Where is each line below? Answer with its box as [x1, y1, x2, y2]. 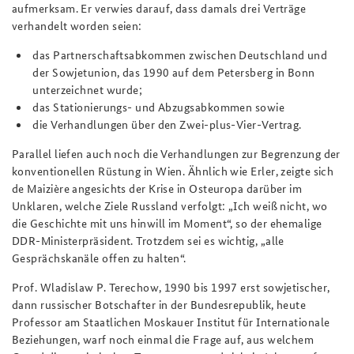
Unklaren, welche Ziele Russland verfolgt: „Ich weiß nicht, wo [12, 197, 328, 213]
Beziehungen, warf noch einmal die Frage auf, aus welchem [12, 330, 314, 347]
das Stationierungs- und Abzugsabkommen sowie [32, 98, 285, 115]
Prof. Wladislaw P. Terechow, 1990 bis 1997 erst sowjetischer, [12, 278, 330, 295]
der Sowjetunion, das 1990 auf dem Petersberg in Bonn [32, 63, 315, 80]
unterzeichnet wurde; [32, 81, 143, 97]
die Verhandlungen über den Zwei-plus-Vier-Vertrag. [32, 115, 302, 132]
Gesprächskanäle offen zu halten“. [12, 249, 186, 265]
